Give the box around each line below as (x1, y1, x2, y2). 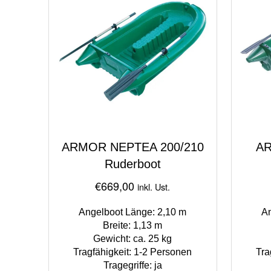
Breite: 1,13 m (103, 220, 163, 230)
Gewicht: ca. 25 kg (93, 233, 172, 244)
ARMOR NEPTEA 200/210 (61, 140, 204, 154)
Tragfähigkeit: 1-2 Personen (73, 246, 192, 257)
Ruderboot (104, 157, 161, 171)
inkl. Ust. (137, 180, 171, 193)
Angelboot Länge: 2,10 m (79, 206, 187, 217)
